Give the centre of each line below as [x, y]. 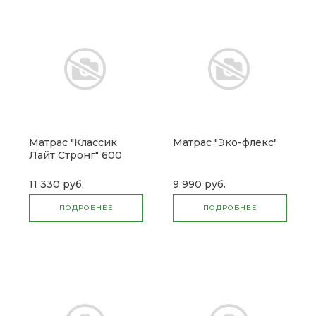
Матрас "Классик [73, 143]
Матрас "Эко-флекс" [225, 143]
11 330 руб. [56, 184]
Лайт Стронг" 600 [75, 156]
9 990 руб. [199, 184]
